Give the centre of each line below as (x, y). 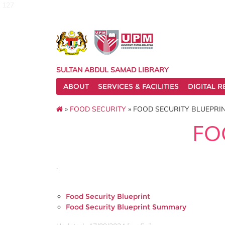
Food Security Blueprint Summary (126, 207)
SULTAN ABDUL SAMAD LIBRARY (113, 70)
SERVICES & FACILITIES (138, 86)
